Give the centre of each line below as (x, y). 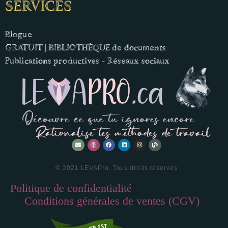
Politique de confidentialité (71, 188)
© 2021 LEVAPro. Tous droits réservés (117, 168)
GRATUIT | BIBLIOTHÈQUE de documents (86, 47)
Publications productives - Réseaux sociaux (88, 60)
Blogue (19, 34)
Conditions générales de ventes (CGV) (112, 201)
